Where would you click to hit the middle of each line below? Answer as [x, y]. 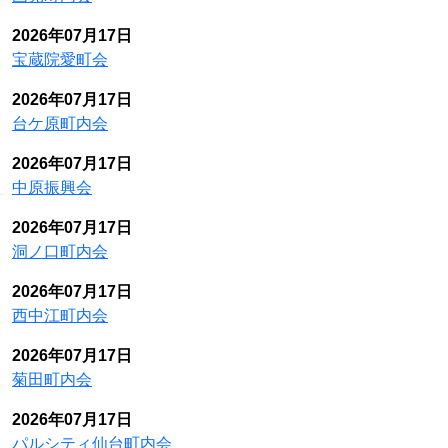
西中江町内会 [60, 315]
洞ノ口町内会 [60, 251]
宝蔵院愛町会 [60, 59]
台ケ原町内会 [60, 123]
